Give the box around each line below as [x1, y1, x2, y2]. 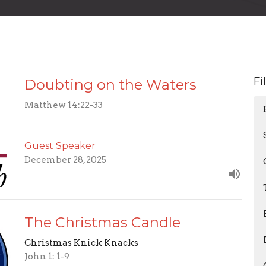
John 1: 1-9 [24, 251, 69, 262]
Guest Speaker [24, 140, 96, 152]
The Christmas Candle [24, 214, 180, 232]
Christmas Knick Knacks [24, 237, 138, 249]
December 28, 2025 [24, 154, 106, 166]
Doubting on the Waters [24, 75, 197, 93]
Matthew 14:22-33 [24, 99, 103, 110]
